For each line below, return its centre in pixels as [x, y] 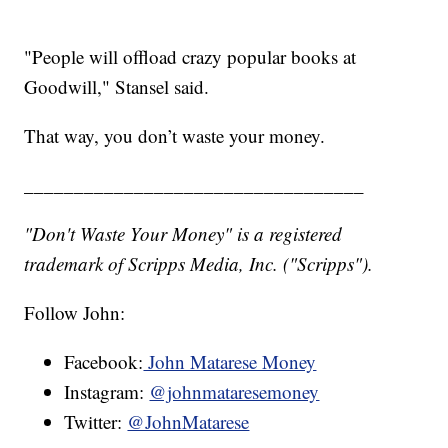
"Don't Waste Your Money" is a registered [183, 233]
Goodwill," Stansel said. [117, 86]
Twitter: [96, 421]
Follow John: [75, 312]
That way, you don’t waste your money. [175, 135]
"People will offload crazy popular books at [190, 56]
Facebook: [104, 361]
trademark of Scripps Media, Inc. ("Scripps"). [199, 263]
